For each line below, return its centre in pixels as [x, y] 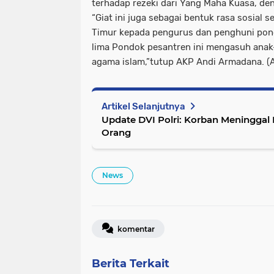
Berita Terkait [131, 264]
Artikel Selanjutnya [144, 106]
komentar [135, 229]
